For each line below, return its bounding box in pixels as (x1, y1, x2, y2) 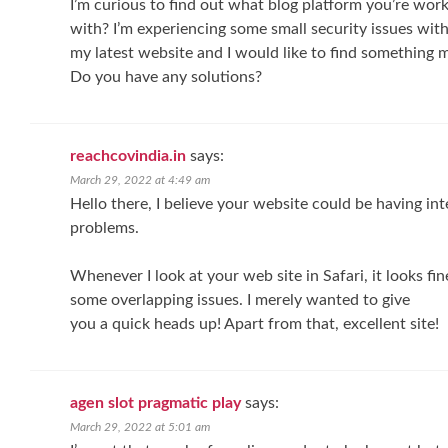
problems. (70, 220, 139, 236)
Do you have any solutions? (70, 69, 262, 85)
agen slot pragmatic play (70, 395, 241, 411)
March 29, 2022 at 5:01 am (70, 421, 210, 433)
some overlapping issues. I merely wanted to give (70, 292, 410, 308)
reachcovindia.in (70, 148, 186, 164)
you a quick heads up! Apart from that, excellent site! (70, 316, 439, 332)
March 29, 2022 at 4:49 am (70, 174, 210, 186)
